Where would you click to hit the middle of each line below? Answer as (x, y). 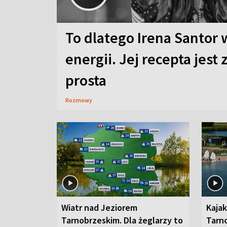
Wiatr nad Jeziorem (99, 207)
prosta (86, 80)
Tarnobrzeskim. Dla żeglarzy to (122, 220)
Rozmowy (79, 100)
